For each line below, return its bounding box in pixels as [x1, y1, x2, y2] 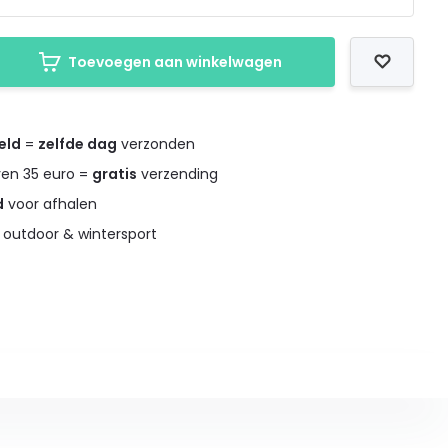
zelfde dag [38, 134, 118, 154]
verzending [137, 164, 219, 184]
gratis [92, 164, 138, 184]
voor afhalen [4, 194, 98, 214]
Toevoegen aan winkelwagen [67, 52, 282, 72]
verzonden [117, 134, 196, 154]
